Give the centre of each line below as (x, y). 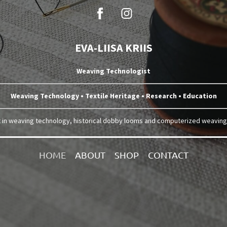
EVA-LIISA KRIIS (113, 47)
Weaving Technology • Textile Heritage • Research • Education (113, 96)
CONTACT (168, 155)
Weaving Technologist (113, 71)
